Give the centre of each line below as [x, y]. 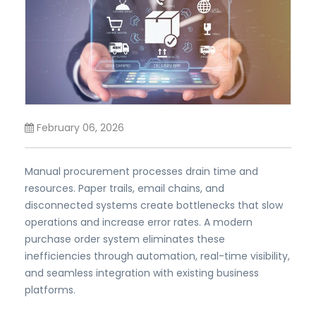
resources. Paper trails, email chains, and [124, 189]
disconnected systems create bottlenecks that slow [154, 206]
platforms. [50, 290]
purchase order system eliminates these [125, 239]
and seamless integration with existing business [142, 273]
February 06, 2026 [79, 128]
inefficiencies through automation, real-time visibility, [157, 256]
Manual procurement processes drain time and [141, 172]
